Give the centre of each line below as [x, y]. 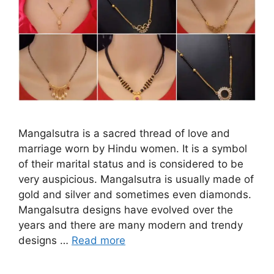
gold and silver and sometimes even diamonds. [135, 194]
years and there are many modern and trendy [131, 225]
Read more [98, 240]
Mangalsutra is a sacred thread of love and [124, 133]
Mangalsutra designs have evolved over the [126, 209]
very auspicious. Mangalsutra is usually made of [136, 179]
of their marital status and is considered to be [131, 164]
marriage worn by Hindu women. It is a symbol [133, 148]
